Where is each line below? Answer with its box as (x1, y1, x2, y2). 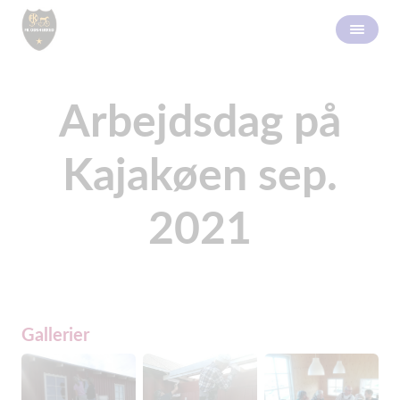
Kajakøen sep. (62, 146, 337, 200)
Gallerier (21, 323, 89, 345)
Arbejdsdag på (59, 93, 341, 146)
